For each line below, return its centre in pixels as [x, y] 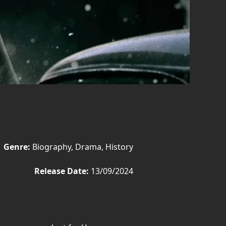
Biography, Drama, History [82, 147]
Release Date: [62, 171]
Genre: [17, 147]
